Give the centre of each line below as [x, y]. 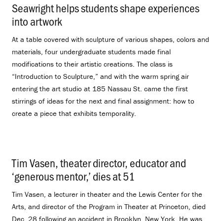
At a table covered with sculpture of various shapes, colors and [110, 39]
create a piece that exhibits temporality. [78, 113]
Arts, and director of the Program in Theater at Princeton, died [109, 206]
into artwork [37, 21]
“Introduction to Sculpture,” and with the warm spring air [100, 76]
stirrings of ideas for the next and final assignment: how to [103, 101]
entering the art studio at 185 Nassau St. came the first [100, 89]
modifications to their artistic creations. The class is [92, 64]
